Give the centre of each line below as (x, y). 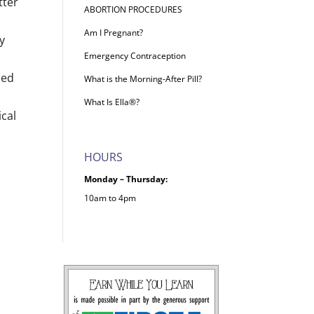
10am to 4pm (110, 198)
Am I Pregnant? (114, 32)
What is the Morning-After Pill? (143, 78)
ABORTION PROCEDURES (134, 9)
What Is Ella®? (112, 102)
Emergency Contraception (135, 55)
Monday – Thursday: (126, 179)
